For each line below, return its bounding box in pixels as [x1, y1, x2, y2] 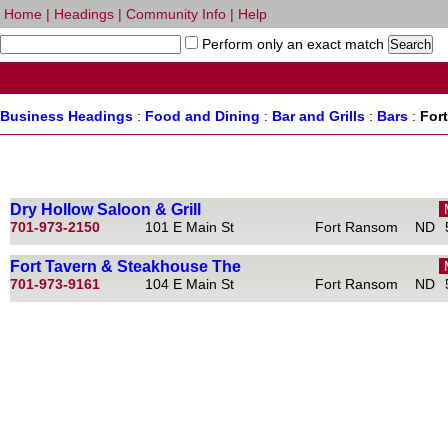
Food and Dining [145, 108, 260, 124]
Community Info [126, 6, 226, 22]
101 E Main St [145, 219, 238, 235]
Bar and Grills [272, 108, 365, 124]
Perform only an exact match [198, 36, 384, 52]
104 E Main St [145, 276, 238, 292]
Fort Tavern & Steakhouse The [10, 258, 241, 275]
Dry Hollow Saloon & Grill [10, 201, 201, 218]
